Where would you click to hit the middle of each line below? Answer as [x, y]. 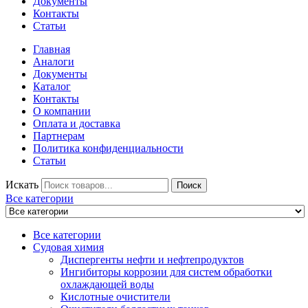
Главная [52, 49]
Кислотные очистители [115, 296]
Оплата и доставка [77, 123]
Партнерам [59, 135]
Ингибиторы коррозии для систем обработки [166, 272]
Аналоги [54, 61]
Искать [22, 184]
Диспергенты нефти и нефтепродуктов [152, 259]
